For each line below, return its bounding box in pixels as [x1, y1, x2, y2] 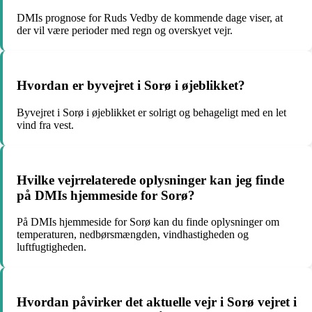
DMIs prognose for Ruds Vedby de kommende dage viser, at [17, 12, 283, 24]
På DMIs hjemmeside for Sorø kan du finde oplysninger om [17, 216, 279, 228]
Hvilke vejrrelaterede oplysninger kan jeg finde [17, 172, 284, 187]
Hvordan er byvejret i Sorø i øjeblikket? [17, 78, 245, 93]
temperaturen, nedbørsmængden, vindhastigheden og [17, 228, 249, 241]
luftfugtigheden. [17, 241, 86, 253]
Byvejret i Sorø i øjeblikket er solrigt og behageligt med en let [17, 106, 286, 118]
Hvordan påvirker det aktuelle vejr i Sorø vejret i [17, 295, 297, 310]
